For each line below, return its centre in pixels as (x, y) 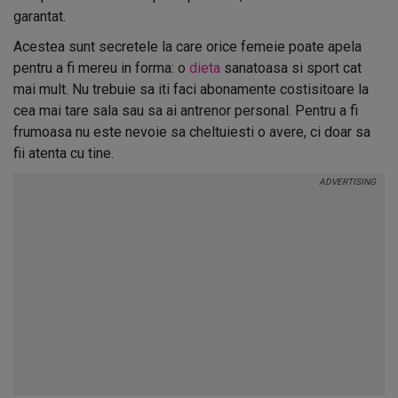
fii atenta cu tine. (65, 153)
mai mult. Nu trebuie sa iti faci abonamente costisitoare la (191, 89)
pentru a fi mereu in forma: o (101, 68)
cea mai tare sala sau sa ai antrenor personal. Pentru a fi (186, 111)
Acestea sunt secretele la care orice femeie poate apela (187, 47)
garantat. (40, 16)
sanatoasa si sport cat (291, 68)
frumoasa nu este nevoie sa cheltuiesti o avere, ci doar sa (192, 132)
